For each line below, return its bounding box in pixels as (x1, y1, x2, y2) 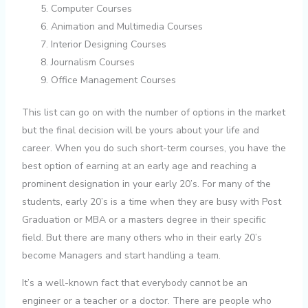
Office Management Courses (50, 74, 176, 87)
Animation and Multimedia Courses (50, 20, 203, 34)
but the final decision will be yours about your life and (21, 124, 259, 137)
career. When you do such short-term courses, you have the (21, 142, 286, 155)
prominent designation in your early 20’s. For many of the (21, 177, 271, 191)
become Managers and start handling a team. (21, 249, 221, 263)
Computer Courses (50, 2, 132, 16)
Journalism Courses (50, 56, 135, 69)
